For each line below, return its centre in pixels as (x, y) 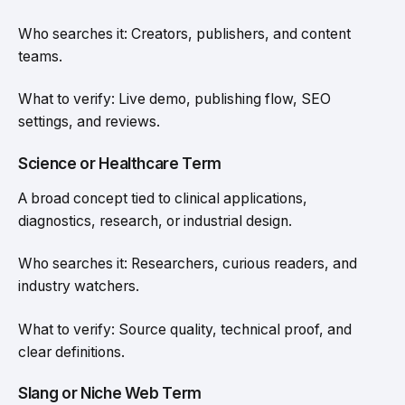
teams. (40, 56)
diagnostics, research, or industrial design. (155, 221)
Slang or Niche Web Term (110, 393)
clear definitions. (71, 352)
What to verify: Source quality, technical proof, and (185, 329)
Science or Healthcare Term (120, 163)
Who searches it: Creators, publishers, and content (184, 33)
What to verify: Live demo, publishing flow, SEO (174, 99)
